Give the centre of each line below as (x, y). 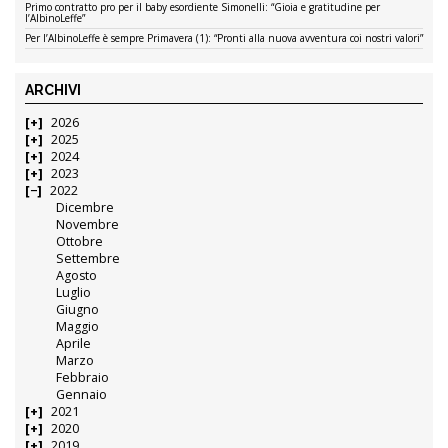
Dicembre (85, 207)
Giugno (78, 309)
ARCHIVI (53, 89)
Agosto (77, 275)
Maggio (78, 326)
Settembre (88, 258)
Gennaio (82, 394)
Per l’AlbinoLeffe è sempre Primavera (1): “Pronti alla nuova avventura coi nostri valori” (224, 37)
